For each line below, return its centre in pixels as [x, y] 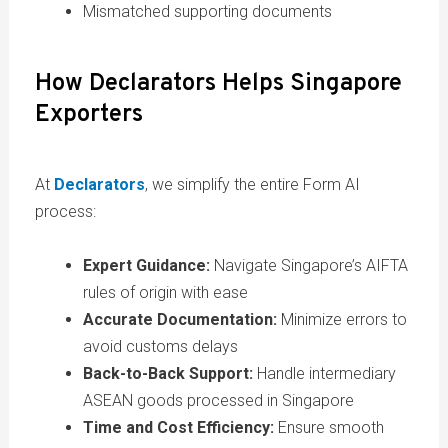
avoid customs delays [160, 347]
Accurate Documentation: [179, 320]
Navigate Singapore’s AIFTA [308, 266]
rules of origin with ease [165, 293]
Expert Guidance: [146, 266]
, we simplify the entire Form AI [252, 185]
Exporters [88, 115]
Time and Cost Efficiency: [178, 428]
